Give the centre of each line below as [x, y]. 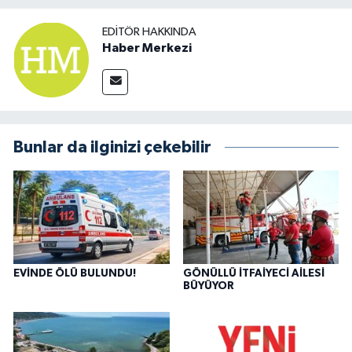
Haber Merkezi [147, 48]
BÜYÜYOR [208, 286]
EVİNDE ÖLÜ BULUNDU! [75, 273]
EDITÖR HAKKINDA [149, 32]
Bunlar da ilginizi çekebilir [112, 147]
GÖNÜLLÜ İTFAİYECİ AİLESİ [253, 273]
